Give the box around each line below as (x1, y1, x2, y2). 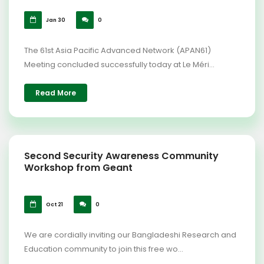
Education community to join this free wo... (24, 243, 183, 255)
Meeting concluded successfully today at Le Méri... (24, 59, 214, 70)
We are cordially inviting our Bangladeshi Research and (24, 229, 236, 240)
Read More (35, 88, 76, 98)
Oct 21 (45, 201, 63, 208)
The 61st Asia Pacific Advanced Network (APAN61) (24, 45, 211, 56)
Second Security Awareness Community (24, 149, 219, 163)
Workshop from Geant (24, 161, 133, 174)
